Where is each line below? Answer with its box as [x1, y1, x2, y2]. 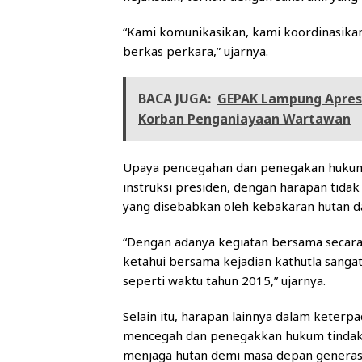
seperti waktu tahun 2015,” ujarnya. [123, 272, 326, 289]
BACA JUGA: [138, 90, 211, 108]
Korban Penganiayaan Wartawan [138, 110, 351, 128]
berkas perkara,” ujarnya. [123, 43, 268, 60]
